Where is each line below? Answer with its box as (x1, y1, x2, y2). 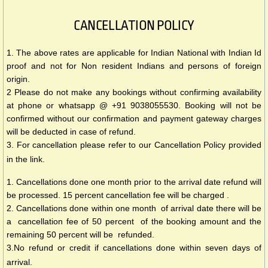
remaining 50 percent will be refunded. (7, 230, 154, 240)
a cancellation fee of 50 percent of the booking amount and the (7, 217, 261, 227)
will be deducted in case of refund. (7, 127, 136, 137)
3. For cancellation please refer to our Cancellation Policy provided (7, 140, 261, 150)
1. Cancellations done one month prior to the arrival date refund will (7, 177, 261, 187)
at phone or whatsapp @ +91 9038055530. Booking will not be (7, 100, 261, 111)
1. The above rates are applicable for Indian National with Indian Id (7, 48, 261, 58)
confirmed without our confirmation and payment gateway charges (7, 114, 261, 124)
